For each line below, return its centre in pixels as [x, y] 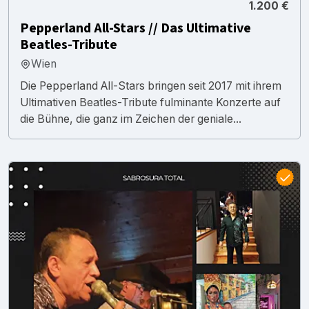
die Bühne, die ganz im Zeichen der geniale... [131, 119]
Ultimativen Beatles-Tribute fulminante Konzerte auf [150, 102]
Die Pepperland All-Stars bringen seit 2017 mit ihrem [151, 86]
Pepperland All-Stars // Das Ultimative [136, 28]
